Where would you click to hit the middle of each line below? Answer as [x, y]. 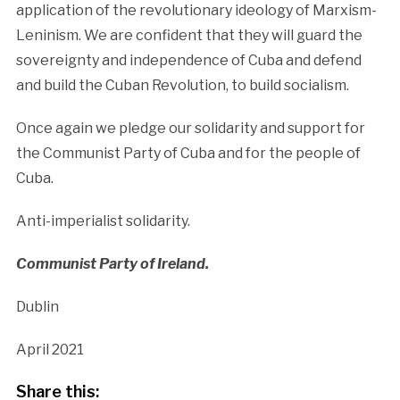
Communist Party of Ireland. [112, 263]
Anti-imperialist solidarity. [103, 221]
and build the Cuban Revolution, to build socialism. [182, 85]
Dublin [37, 306]
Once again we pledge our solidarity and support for [190, 128]
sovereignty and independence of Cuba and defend [188, 60]
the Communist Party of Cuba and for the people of [188, 153]
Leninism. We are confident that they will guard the [189, 35]
